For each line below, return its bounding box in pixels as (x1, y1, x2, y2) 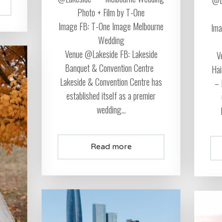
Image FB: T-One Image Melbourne (58, 20, 164, 33)
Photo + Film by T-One (77, 6, 145, 19)
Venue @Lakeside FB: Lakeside (64, 48, 158, 61)
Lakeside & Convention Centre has (60, 75, 162, 89)
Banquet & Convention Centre (64, 61, 158, 75)
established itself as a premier (66, 89, 156, 103)
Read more (90, 142, 132, 152)
